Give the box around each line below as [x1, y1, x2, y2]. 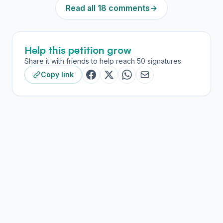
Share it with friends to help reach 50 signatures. [24, 57, 183, 65]
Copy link [41, 70, 74, 79]
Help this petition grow [24, 44, 131, 56]
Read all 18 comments [66, 3, 150, 13]
